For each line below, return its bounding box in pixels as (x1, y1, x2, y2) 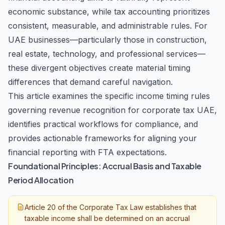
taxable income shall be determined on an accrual (25, 214, 190, 222)
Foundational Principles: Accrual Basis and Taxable (8, 161, 202, 171)
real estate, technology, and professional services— (8, 49, 205, 59)
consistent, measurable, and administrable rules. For (8, 21, 207, 31)
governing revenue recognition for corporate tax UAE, (8, 105, 217, 115)
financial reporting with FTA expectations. (8, 147, 167, 157)
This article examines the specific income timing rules (8, 91, 210, 101)
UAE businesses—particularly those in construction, (8, 35, 207, 45)
